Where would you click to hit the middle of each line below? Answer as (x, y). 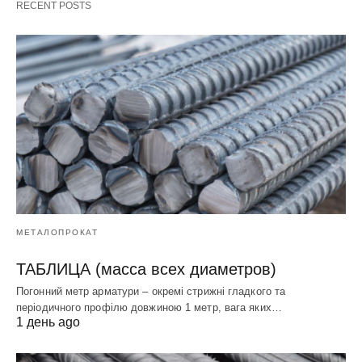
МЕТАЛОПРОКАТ (57, 232)
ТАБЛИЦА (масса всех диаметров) (146, 269)
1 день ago (48, 322)
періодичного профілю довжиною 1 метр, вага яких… (149, 307)
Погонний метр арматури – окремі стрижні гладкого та (151, 291)
